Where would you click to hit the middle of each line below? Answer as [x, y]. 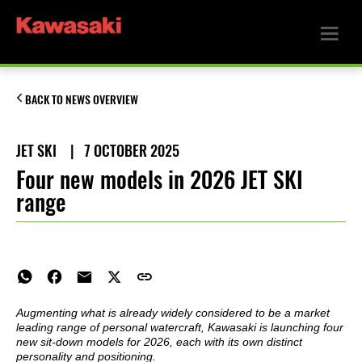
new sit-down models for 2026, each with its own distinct [159, 342]
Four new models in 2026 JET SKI [160, 179]
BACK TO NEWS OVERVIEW [82, 100]
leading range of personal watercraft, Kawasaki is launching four [180, 328]
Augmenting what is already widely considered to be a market [173, 313]
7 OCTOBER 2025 [132, 151]
